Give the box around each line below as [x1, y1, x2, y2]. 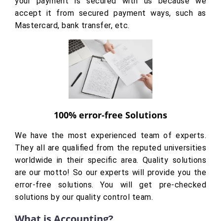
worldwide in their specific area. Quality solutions [15, 155, 206, 165]
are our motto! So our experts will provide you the [15, 168, 206, 178]
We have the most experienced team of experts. [15, 131, 206, 141]
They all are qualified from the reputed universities [15, 143, 206, 153]
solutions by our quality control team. [15, 192, 153, 202]
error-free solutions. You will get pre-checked [15, 180, 206, 190]
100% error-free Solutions [54, 109, 167, 121]
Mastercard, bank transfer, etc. [15, 21, 130, 31]
